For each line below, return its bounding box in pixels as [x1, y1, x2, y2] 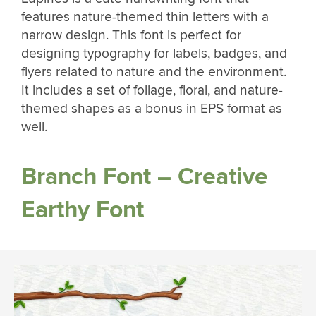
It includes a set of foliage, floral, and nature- [21, 82, 283, 99]
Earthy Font [21, 195, 144, 224]
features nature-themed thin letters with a [21, 8, 269, 26]
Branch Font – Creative [21, 162, 268, 191]
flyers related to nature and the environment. [21, 63, 286, 81]
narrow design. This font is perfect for [21, 27, 241, 44]
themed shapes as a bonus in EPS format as [21, 100, 282, 118]
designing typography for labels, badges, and [21, 45, 287, 63]
